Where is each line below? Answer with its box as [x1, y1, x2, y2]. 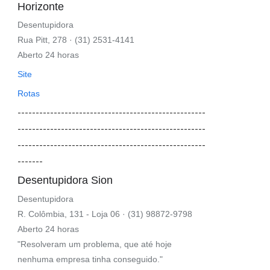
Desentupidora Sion [17, 174, 113, 187]
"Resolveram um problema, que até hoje [17, 239, 172, 249]
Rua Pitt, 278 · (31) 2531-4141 [17, 35, 135, 45]
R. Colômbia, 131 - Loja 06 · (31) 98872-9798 [17, 209, 193, 219]
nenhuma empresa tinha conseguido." [17, 254, 163, 264]
